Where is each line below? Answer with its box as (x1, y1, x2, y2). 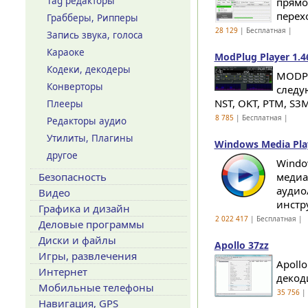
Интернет (38, 265, 87, 278)
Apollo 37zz (214, 239, 269, 252)
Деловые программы (38, 217, 144, 231)
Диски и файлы (38, 233, 116, 247)
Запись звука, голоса (46, 29, 143, 41)
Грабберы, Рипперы (46, 12, 138, 24)
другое (46, 149, 78, 162)
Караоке (46, 46, 85, 58)
